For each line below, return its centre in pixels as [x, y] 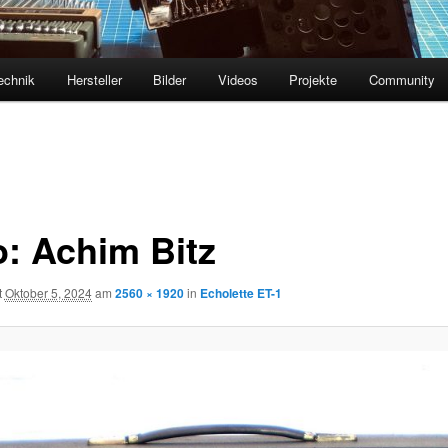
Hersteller [94, 80]
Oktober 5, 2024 [48, 292]
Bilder [170, 80]
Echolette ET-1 [240, 292]
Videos [237, 80]
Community [401, 80]
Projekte [313, 80]
